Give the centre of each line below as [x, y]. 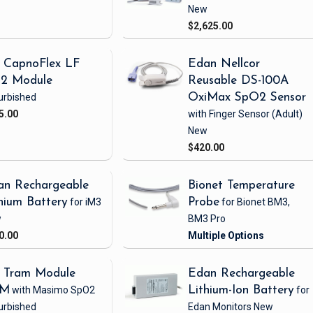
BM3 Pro [207, 219]
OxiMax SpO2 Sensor [247, 98]
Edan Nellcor [224, 64]
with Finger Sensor [229, 114]
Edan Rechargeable [242, 274]
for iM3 [84, 202]
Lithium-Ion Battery [241, 291]
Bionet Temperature [242, 186]
